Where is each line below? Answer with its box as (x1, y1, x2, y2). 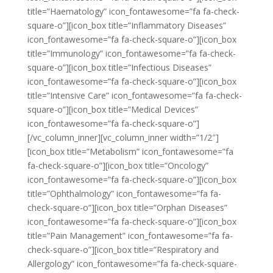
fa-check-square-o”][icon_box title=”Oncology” (27, 160, 208, 171)
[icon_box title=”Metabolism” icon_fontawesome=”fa (27, 146, 233, 157)
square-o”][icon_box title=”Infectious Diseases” (27, 62, 211, 73)
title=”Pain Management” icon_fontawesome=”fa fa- (27, 230, 233, 241)
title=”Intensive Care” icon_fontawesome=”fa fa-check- (27, 90, 242, 101)
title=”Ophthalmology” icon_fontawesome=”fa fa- (27, 188, 221, 199)
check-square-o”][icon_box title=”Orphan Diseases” (27, 202, 227, 213)
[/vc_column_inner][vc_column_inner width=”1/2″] (27, 132, 219, 143)
